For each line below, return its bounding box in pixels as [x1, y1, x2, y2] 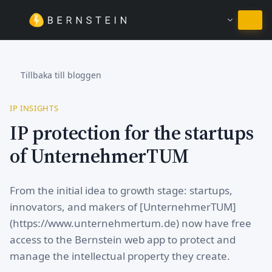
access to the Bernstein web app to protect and [10, 232, 236, 246]
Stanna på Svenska [102, 16, 170, 28]
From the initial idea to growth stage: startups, [10, 183, 233, 197]
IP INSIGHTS [10, 102, 59, 114]
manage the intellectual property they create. [10, 248, 230, 263]
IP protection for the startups [10, 119, 254, 146]
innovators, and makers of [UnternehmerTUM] [10, 199, 236, 214]
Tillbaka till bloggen [20, 69, 101, 81]
